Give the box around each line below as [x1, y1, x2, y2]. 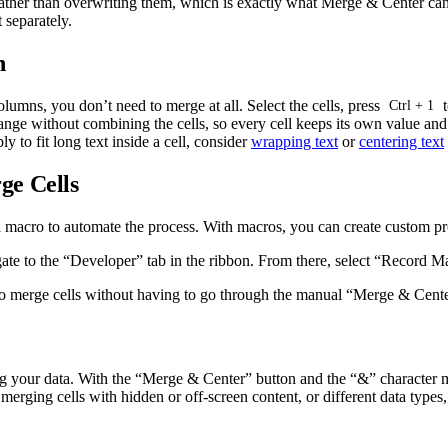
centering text [359, 132, 444, 150]
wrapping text [251, 132, 338, 150]
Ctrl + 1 [388, 98, 434, 114]
